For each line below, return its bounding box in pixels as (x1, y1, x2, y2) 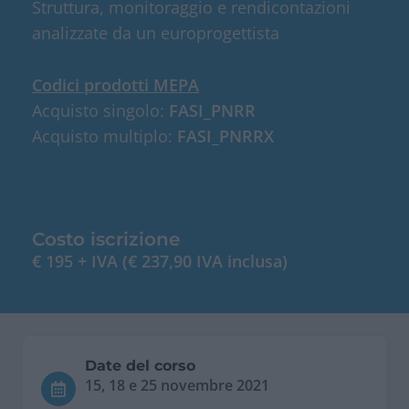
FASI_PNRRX (173, 124, 274, 147)
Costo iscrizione (32, 227, 180, 250)
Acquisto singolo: (32, 99, 164, 121)
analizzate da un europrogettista (32, 22, 279, 44)
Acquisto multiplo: (32, 124, 173, 147)
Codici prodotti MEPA (32, 73, 199, 96)
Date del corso (85, 357, 195, 375)
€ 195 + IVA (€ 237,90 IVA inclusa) (32, 249, 288, 272)
